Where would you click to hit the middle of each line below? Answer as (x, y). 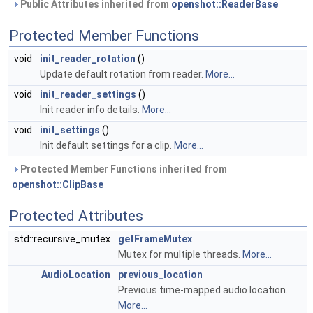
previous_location (160, 275)
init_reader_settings (88, 94)
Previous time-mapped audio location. (203, 290)
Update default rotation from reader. (123, 74)
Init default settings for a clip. (107, 145)
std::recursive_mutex (63, 239)
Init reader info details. (91, 110)
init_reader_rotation (88, 59)
